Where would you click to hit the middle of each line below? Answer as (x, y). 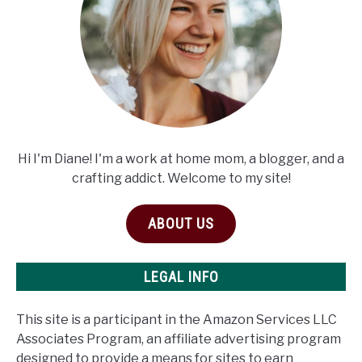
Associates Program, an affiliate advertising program (179, 339)
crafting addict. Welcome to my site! (181, 178)
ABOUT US (181, 223)
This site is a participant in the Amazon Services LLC (177, 320)
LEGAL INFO (181, 276)
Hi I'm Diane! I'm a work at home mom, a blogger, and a (181, 158)
